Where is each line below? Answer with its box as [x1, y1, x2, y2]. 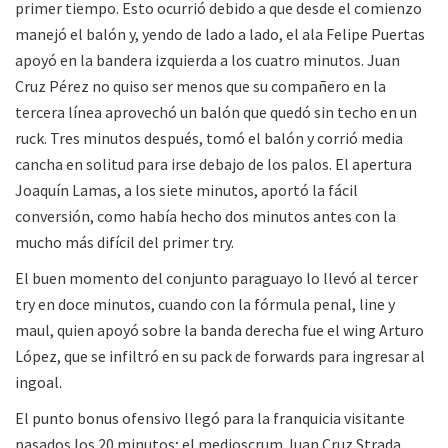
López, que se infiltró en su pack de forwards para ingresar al [15, 346, 425, 367]
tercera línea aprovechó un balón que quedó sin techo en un [15, 102, 417, 123]
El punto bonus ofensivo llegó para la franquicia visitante [15, 408, 405, 429]
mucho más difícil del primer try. [15, 232, 234, 253]
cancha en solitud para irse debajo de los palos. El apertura [15, 154, 412, 175]
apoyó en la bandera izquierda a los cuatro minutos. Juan [15, 50, 400, 71]
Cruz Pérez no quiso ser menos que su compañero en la [15, 76, 386, 97]
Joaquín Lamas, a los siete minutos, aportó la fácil [15, 180, 358, 201]
